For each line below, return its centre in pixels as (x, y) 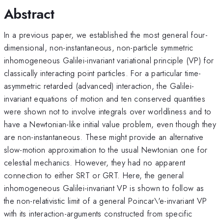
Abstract (29, 14)
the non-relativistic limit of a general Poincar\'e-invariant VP (106, 201)
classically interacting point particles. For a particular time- (103, 73)
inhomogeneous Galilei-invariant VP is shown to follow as (104, 188)
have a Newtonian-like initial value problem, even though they (110, 124)
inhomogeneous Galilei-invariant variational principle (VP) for (109, 60)
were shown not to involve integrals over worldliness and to (108, 111)
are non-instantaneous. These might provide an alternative (104, 137)
